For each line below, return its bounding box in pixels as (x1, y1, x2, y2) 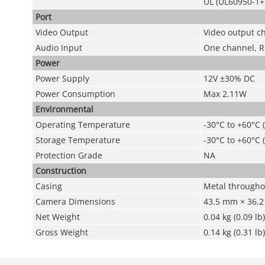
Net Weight (35, 211, 80, 222)
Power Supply (35, 73, 89, 84)
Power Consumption (35, 88, 115, 99)
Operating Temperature (35, 119, 130, 130)
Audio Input (35, 42, 82, 53)
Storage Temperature (35, 134, 120, 146)
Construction (35, 165, 86, 176)
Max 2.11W (203, 88, 247, 99)
